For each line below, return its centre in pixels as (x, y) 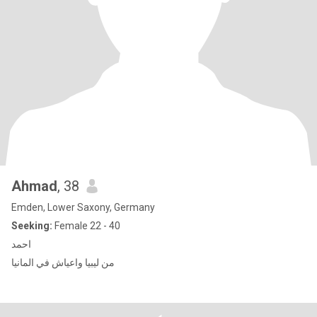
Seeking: (32, 226)
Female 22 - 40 (86, 226)
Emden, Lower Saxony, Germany (83, 207)
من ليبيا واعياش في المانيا (63, 263)
